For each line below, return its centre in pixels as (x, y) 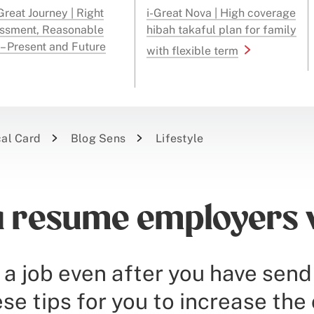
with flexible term (193, 51)
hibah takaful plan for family (222, 30)
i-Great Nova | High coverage (221, 13)
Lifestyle (180, 138)
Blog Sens (98, 138)
